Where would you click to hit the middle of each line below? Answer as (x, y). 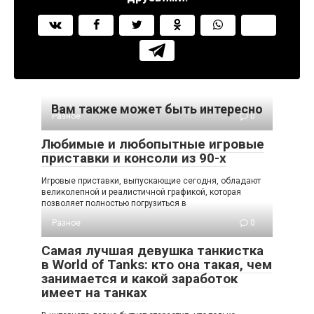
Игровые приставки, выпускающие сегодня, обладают (151, 181)
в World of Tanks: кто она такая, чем (157, 265)
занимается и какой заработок (139, 279)
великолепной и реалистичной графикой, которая (141, 192)
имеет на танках (94, 293)
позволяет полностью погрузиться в (114, 203)
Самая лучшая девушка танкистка (152, 251)
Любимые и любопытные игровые (153, 144)
